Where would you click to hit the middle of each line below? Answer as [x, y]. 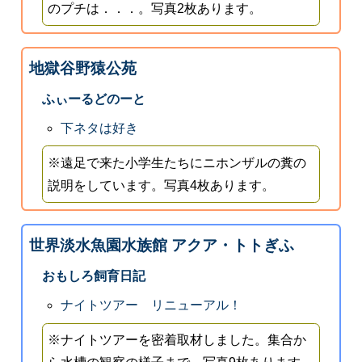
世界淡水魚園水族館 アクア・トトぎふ [161, 245]
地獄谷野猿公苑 [82, 68]
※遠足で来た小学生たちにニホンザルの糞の [177, 162]
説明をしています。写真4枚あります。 [162, 185]
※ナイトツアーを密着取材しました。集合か [177, 340]
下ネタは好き [100, 128]
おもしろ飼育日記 [93, 276]
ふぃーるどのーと [93, 99]
